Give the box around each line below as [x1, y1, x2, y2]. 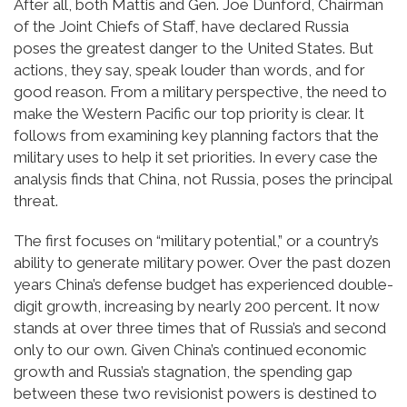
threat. [14, 191, 58, 210]
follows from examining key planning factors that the [14, 125, 379, 144]
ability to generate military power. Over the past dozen [14, 253, 391, 272]
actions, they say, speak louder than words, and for [14, 60, 365, 79]
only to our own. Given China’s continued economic [14, 340, 366, 359]
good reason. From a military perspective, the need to [14, 82, 387, 101]
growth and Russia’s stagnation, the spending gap [14, 362, 352, 381]
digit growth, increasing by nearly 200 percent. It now [14, 296, 380, 315]
